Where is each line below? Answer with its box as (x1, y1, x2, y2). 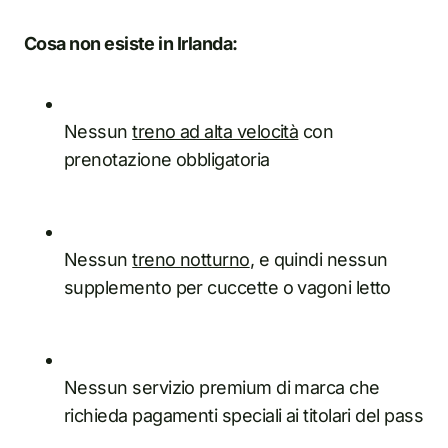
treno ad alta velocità (132, 120, 299, 142)
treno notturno (132, 248, 250, 270)
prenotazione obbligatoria (64, 148, 270, 170)
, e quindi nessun (249, 248, 388, 270)
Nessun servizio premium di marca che (64, 376, 380, 398)
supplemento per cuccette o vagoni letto (64, 276, 391, 298)
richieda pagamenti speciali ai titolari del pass (64, 404, 424, 426)
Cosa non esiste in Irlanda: (24, 32, 238, 54)
